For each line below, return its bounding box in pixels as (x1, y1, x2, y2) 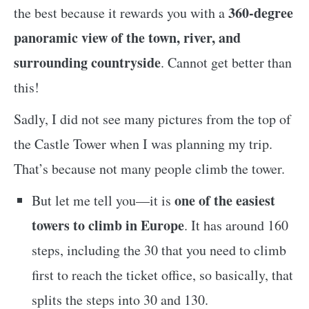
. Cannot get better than (161, 53, 292, 72)
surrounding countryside (14, 52, 161, 73)
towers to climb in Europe (31, 215, 184, 236)
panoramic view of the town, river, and (14, 28, 241, 48)
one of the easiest (170, 190, 275, 211)
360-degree (228, 3, 293, 23)
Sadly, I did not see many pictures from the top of (14, 110, 291, 129)
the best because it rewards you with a (14, 3, 228, 23)
